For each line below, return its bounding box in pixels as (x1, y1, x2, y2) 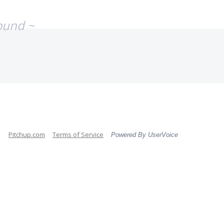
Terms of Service (52, 130, 103, 139)
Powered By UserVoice (111, 131, 178, 138)
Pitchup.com (8, 130, 45, 139)
